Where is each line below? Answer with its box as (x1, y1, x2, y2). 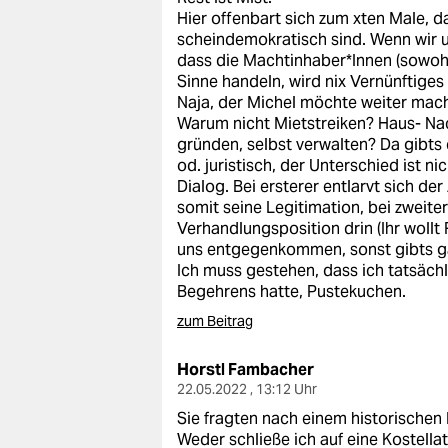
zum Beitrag (177, 312, 253, 330)
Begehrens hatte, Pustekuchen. (177, 281, 406, 302)
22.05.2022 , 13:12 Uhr (177, 380, 317, 398)
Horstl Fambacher (177, 359, 314, 380)
